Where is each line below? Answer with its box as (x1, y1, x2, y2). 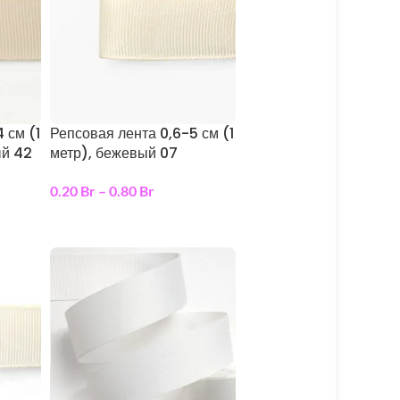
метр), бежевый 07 (49, 142, 178, 163)
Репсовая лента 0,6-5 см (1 (49, 122, 234, 144)
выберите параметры (60, 212, 186, 227)
